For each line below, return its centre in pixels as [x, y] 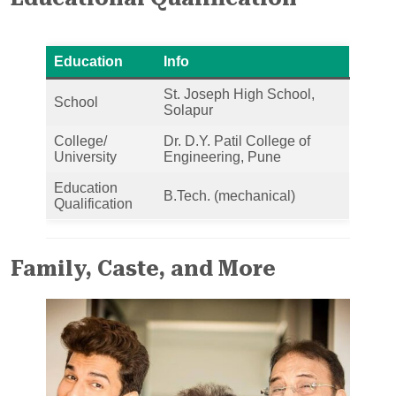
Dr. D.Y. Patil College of [237, 141]
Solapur [188, 110]
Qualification [93, 203]
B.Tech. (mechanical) [229, 195]
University [85, 156]
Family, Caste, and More [143, 268]
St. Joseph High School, [239, 94]
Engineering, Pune [222, 156]
